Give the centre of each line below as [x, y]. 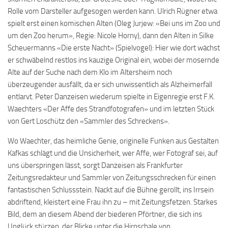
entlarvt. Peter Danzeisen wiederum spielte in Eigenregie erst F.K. [111, 97]
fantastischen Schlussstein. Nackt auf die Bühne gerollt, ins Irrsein [111, 190]
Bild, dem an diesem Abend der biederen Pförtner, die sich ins [105, 214]
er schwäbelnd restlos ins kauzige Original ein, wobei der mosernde [113, 60]
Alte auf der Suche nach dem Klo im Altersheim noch [90, 72]
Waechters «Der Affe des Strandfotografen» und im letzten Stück [111, 109]
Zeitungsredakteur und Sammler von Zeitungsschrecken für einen [112, 178]
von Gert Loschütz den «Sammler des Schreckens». [89, 121]
